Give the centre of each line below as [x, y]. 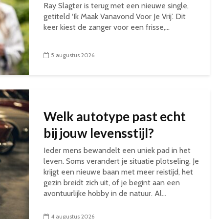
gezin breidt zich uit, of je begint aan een [112, 182]
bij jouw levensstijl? [100, 133]
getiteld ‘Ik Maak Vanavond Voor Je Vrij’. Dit [115, 16]
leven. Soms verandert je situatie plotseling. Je [121, 161]
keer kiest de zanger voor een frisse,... [107, 27]
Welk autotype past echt [115, 116]
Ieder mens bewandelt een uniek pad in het [117, 150]
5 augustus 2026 [73, 55]
